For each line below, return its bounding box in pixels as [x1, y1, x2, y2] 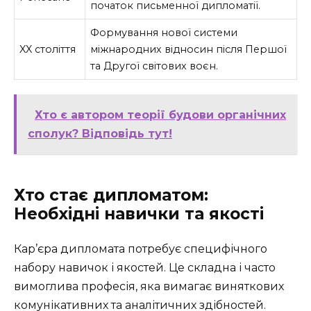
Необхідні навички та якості [14, 204, 264, 224]
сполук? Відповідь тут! [28, 127, 172, 141]
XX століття [19, 42, 76, 56]
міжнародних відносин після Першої [90, 42, 287, 56]
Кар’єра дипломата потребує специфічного [14, 242, 267, 256]
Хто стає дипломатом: [14, 185, 208, 205]
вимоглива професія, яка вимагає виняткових [14, 280, 284, 294]
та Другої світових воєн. [90, 59, 219, 72]
